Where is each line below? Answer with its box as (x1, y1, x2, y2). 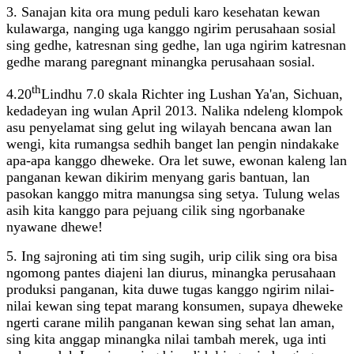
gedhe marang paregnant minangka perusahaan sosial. (6, 54, 315, 70)
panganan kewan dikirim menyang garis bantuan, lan (6, 169, 310, 186)
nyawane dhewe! (6, 219, 103, 235)
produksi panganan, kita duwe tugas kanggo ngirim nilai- (6, 281, 334, 298)
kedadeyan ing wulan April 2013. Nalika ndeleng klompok (6, 103, 343, 119)
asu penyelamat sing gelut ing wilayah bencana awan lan (6, 119, 332, 136)
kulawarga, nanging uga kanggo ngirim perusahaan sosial (6, 21, 336, 37)
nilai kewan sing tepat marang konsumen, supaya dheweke (6, 298, 343, 314)
